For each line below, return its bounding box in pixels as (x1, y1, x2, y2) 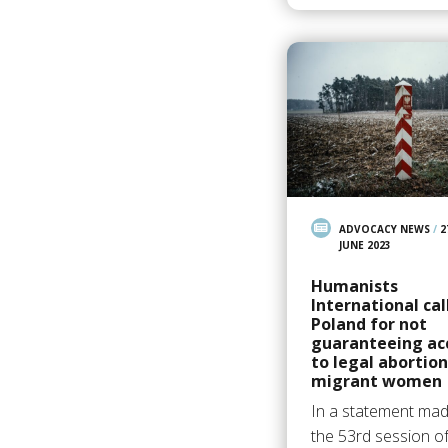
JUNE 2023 (338, 237, 391, 252)
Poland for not (310, 312, 427, 335)
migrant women (310, 369, 442, 392)
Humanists (310, 274, 398, 297)
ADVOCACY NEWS (338, 221, 430, 236)
